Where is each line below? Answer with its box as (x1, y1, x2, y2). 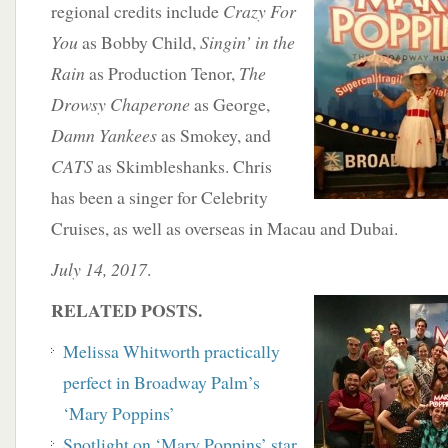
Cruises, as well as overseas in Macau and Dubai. (51, 216, 398, 240)
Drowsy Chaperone (51, 92, 190, 116)
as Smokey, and (157, 123, 271, 147)
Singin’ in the (200, 30, 295, 54)
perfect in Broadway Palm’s (63, 370, 260, 394)
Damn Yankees (51, 123, 157, 147)
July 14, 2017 (51, 257, 147, 281)
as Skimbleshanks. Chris (93, 154, 272, 178)
